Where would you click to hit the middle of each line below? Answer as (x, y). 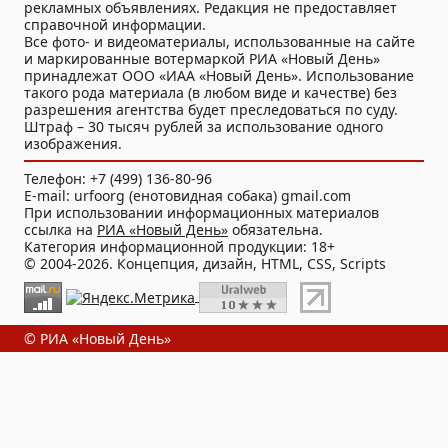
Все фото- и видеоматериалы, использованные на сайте (219, 41)
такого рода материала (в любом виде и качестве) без (210, 92)
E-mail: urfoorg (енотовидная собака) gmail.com (187, 195)
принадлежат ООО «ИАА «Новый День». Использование (219, 75)
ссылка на (60, 229)
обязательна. (275, 229)
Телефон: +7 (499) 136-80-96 (118, 178)
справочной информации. (115, 24)
